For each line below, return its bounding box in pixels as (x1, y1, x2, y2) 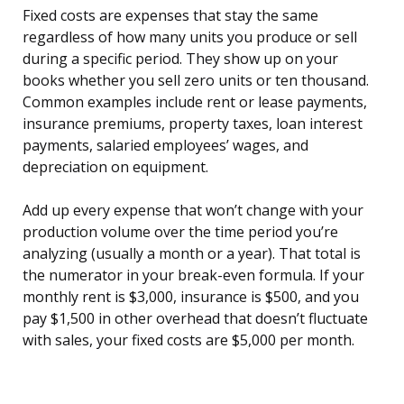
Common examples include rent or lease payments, (23, 92, 367, 113)
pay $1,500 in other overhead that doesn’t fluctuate (23, 308, 368, 329)
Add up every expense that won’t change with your (23, 200, 363, 221)
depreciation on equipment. (23, 157, 208, 178)
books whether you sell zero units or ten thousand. (23, 70, 369, 91)
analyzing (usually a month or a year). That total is (23, 243, 361, 264)
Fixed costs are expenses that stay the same (23, 5, 318, 26)
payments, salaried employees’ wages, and (23, 135, 308, 156)
